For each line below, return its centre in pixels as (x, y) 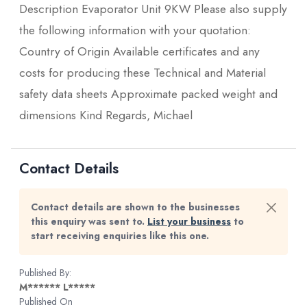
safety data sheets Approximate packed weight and (148, 94)
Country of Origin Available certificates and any (139, 51)
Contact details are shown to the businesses (135, 207)
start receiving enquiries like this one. (120, 236)
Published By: (45, 273)
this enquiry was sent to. (89, 221)
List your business (189, 221)
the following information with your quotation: (135, 30)
